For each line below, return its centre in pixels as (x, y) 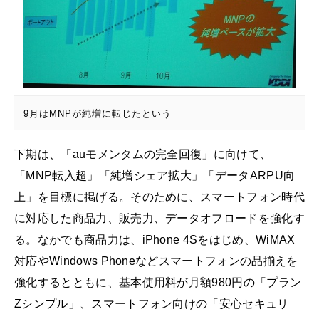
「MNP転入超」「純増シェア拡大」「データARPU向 (155, 176)
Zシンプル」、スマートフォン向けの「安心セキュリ (152, 304)
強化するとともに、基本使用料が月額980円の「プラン (158, 283)
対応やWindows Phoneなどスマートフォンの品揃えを (156, 261)
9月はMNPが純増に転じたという (97, 114)
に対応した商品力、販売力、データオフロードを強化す (159, 219)
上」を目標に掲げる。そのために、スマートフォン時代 (159, 197)
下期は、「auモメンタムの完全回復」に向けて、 (143, 155)
